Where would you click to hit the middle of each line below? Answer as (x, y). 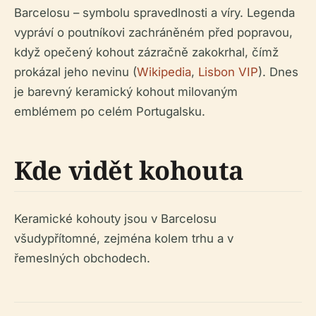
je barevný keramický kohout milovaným (126, 91)
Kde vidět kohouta (129, 170)
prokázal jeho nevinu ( (75, 72)
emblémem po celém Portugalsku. (110, 111)
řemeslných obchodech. (82, 258)
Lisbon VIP (228, 72)
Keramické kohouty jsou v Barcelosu (115, 218)
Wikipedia (164, 72)
